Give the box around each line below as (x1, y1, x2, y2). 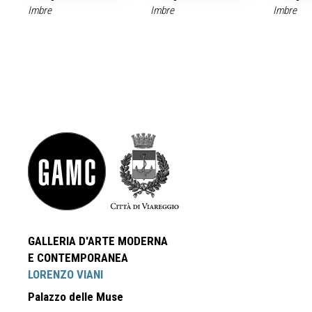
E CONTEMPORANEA (28, 251, 128, 265)
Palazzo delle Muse (28, 290, 123, 304)
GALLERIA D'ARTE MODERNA (28, 234, 168, 248)
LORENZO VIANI (28, 267, 103, 281)
